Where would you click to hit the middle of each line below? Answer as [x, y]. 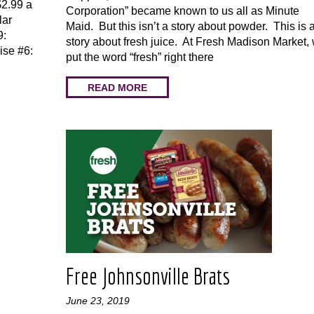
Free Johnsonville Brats [148, 276]
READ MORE [117, 87]
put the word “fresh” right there [140, 57]
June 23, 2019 [98, 301]
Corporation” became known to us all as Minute [183, 11]
